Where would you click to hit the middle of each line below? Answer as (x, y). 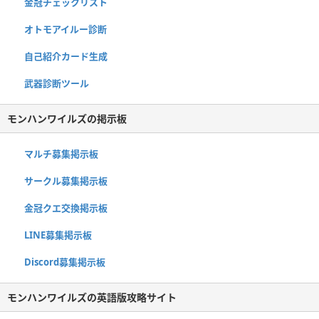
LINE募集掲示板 (58, 235)
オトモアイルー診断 (66, 30)
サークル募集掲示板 (66, 181)
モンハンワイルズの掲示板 (67, 119)
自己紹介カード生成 (66, 57)
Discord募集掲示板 (65, 262)
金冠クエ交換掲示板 (66, 208)
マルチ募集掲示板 (61, 154)
